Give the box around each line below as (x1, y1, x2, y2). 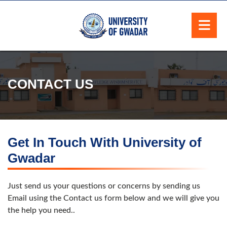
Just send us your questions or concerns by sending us (8, 181, 200, 190)
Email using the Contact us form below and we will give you (8, 194, 219, 202)
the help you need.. (8, 206, 75, 214)
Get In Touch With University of (8, 134, 202, 150)
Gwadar (8, 150, 55, 166)
